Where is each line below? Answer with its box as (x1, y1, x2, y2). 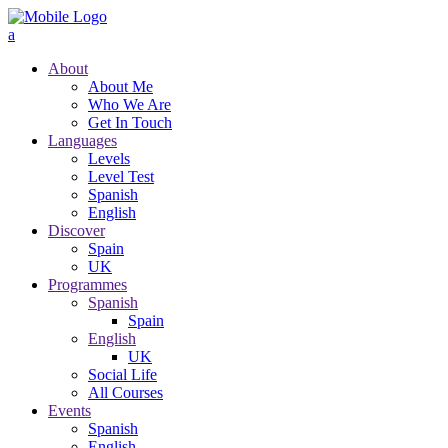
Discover (48, 222, 105, 239)
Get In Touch (88, 114, 172, 131)
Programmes (48, 276, 127, 293)
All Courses (88, 384, 163, 401)
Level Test (88, 168, 154, 185)
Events (48, 402, 91, 419)
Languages (48, 132, 117, 149)
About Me (88, 78, 153, 95)
